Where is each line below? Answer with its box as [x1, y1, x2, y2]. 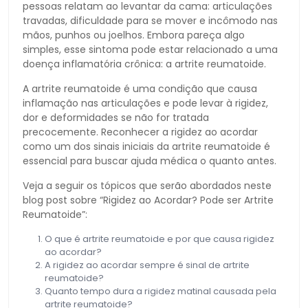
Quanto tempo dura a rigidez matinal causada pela [45, 284, 276, 298]
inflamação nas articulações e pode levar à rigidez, [23, 96, 268, 110]
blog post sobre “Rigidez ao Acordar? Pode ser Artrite [23, 192, 274, 207]
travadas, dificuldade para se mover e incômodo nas [23, 13, 278, 27]
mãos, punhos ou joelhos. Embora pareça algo [23, 27, 245, 42]
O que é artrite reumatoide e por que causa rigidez [45, 232, 274, 245]
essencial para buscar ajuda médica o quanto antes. [23, 153, 276, 168]
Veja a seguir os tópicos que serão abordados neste [23, 178, 272, 192]
